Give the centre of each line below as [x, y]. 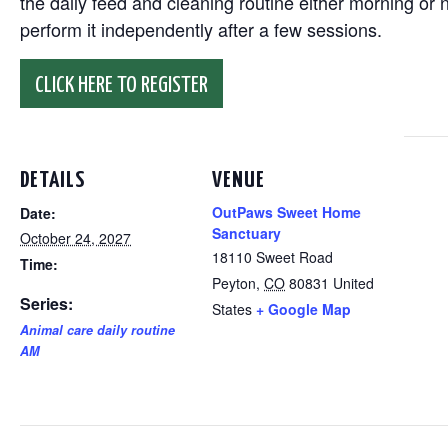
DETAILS [52, 180]
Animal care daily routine [97, 330]
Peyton [234, 283]
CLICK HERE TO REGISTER [121, 85]
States [232, 309]
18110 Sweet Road [272, 257]
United [353, 283]
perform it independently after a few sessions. [201, 29]
